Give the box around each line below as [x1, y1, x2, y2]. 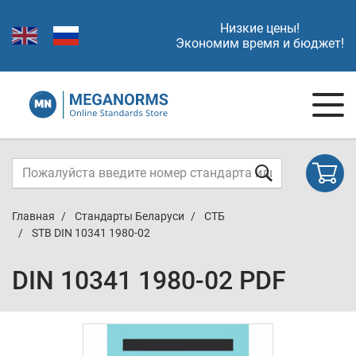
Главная [12, 210, 55, 222]
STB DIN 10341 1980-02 [32, 226, 150, 239]
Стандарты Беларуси [75, 210, 184, 222]
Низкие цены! [220, 21, 300, 36]
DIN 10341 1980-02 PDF [12, 265, 286, 296]
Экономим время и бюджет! [176, 36, 344, 51]
